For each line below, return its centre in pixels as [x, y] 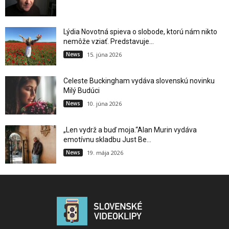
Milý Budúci [82, 91]
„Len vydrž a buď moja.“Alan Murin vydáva [130, 130]
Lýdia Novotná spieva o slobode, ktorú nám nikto [140, 32]
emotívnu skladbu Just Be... [107, 140]
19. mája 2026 [105, 153]
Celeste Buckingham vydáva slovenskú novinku [139, 81]
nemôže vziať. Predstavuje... [109, 42]
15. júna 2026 [104, 55]
